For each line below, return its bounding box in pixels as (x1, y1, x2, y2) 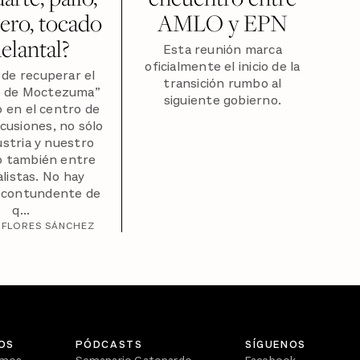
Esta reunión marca (162, 41, 282, 59)
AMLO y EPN (157, 7, 288, 38)
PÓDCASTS (75, 337, 143, 353)
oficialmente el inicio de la (145, 58, 301, 76)
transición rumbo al (163, 75, 282, 93)
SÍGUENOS (244, 337, 306, 353)
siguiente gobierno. (163, 92, 282, 110)
